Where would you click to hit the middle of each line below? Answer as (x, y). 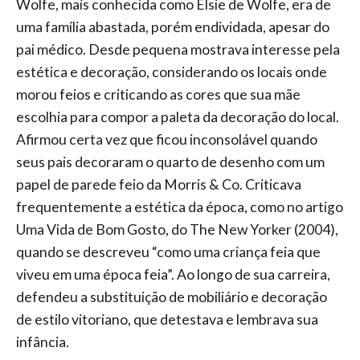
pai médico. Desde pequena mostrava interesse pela (178, 49)
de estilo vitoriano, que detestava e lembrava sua (167, 319)
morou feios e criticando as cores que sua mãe (158, 94)
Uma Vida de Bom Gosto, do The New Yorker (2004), (177, 229)
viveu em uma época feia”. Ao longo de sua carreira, (173, 274)
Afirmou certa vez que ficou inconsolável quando (167, 139)
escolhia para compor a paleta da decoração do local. (178, 117)
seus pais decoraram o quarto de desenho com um (170, 162)
